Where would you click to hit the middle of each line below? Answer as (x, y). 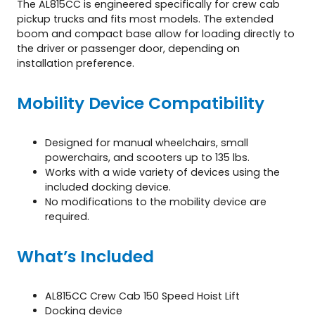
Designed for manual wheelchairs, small (147, 142)
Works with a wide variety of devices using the (162, 172)
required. (67, 216)
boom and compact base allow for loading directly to (156, 33)
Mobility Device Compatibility (141, 103)
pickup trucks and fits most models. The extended (145, 19)
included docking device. (108, 187)
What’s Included (85, 256)
